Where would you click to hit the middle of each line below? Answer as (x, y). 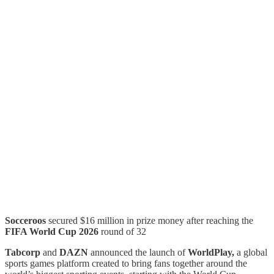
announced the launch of (138, 252)
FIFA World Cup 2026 (53, 231)
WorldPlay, (212, 252)
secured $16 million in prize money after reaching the (151, 220)
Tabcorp (24, 252)
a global (252, 252)
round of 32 (124, 231)
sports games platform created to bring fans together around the (126, 263)
